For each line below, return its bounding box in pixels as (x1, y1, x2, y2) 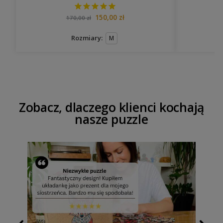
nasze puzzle (75, 111, 148, 127)
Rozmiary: (71, 33, 103, 42)
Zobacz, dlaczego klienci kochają (18, 99, 205, 115)
